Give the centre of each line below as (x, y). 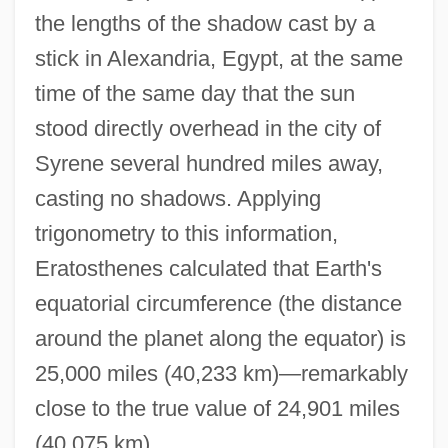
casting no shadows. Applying (177, 199)
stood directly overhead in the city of (207, 129)
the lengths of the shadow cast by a (204, 24)
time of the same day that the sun (194, 94)
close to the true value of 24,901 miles (217, 409)
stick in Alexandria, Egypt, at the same (218, 59)
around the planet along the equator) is (220, 339)
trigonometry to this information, (186, 234)
